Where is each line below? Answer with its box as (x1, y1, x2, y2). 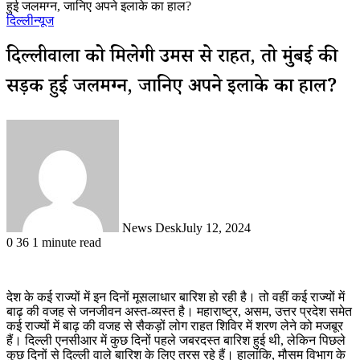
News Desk (122, 220, 182, 235)
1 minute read (32, 235, 101, 249)
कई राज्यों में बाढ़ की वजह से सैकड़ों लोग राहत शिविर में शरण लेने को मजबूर (6, 318, 343, 333)
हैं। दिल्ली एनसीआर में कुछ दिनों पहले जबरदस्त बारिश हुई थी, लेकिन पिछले (6, 333, 346, 347)
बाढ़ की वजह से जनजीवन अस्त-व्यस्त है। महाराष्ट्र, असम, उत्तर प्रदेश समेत (6, 304, 352, 318)
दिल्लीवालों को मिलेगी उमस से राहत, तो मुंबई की (6, 43, 337, 74)
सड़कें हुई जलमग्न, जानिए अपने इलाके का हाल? (6, 73, 337, 104)
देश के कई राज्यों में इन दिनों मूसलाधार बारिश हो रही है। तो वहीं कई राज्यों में (6, 289, 345, 304)
